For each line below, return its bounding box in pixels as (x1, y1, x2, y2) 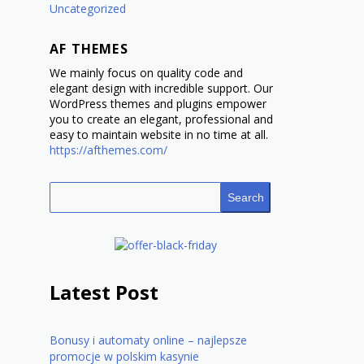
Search (227, 191, 264, 205)
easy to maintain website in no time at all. (50, 127, 268, 143)
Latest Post (50, 279, 158, 306)
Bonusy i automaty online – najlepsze (50, 332, 247, 349)
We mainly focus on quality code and (50, 65, 243, 81)
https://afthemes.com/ (50, 142, 167, 158)
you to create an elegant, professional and (50, 111, 273, 128)
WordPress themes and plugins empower (50, 96, 266, 112)
